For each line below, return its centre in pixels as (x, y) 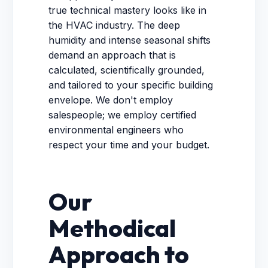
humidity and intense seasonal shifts (130, 40)
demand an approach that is (112, 55)
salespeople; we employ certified (122, 115)
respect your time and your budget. (129, 145)
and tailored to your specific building (131, 85)
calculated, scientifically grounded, (127, 70)
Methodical (112, 228)
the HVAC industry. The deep (114, 25)
